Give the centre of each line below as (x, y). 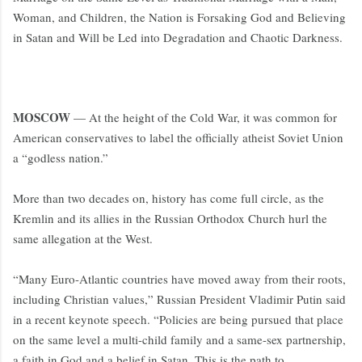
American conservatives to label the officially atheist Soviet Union (178, 138)
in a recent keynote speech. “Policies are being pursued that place (178, 320)
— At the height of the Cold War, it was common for (204, 118)
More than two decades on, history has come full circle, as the (168, 198)
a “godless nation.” (61, 158)
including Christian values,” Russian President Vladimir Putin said (179, 299)
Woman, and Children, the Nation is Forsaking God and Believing (179, 17)
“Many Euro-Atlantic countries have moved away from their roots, (179, 279)
